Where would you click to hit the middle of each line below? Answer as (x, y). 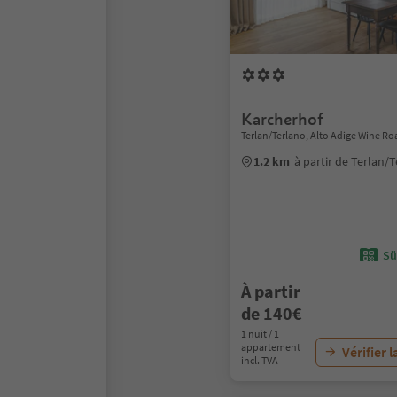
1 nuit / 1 (260, 334)
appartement (271, 347)
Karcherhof (282, 119)
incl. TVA (260, 360)
